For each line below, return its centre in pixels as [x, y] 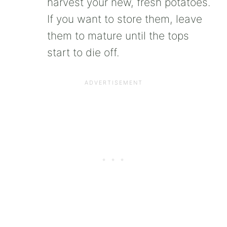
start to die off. [83, 52]
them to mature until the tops [118, 35]
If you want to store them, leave [125, 19]
